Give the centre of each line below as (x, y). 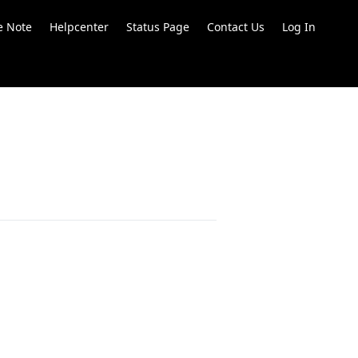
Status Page (158, 26)
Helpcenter (79, 26)
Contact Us (236, 26)
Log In (299, 26)
